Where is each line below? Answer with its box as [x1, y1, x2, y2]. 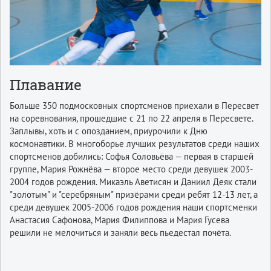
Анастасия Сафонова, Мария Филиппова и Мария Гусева [10, 214, 229, 226]
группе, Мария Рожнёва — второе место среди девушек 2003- [10, 163, 253, 175]
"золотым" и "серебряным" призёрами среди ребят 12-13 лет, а [10, 189, 258, 201]
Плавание [10, 75, 82, 96]
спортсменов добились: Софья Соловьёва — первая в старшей [10, 151, 253, 163]
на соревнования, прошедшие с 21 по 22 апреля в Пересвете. [10, 113, 253, 125]
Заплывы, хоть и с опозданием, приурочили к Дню [10, 125, 207, 137]
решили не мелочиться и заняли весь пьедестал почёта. [10, 227, 231, 239]
